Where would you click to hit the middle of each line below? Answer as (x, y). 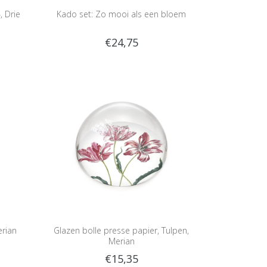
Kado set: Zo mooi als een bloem (121, 14)
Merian (121, 241)
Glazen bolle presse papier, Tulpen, (121, 230)
